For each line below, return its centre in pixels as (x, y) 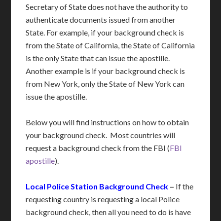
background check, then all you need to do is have (109, 212)
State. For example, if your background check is (105, 33)
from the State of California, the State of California (110, 45)
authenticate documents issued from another (101, 20)
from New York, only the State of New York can (105, 84)
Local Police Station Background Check (97, 186)
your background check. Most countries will (101, 135)
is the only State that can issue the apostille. (99, 58)
